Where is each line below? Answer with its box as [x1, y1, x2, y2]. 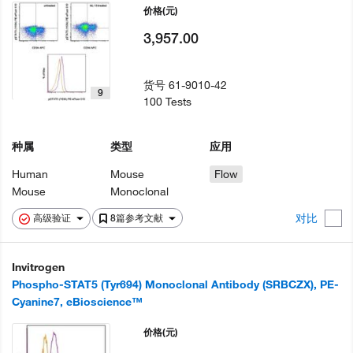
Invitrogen [12, 260, 65, 275]
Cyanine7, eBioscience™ [12, 295, 143, 310]
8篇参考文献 [110, 212, 165, 225]
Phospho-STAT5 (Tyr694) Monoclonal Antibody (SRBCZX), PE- [12, 277, 339, 292]
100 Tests [143, 95, 192, 110]
